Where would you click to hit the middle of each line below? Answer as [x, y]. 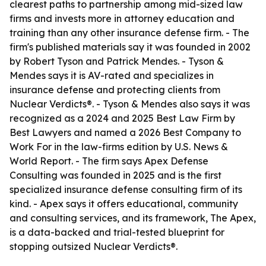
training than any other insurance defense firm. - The [129, 33]
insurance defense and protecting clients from [115, 90]
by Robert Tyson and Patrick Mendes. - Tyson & [117, 61]
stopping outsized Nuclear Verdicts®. [94, 246]
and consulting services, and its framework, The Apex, [133, 218]
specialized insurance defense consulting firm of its [126, 189]
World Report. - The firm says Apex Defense [109, 161]
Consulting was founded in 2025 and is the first [115, 175]
